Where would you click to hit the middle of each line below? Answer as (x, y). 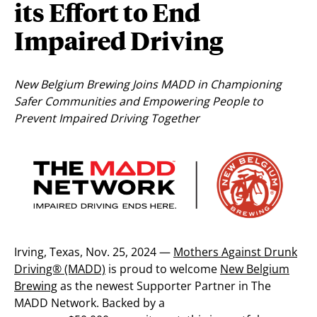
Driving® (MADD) (60, 269)
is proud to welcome (163, 269)
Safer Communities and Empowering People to (139, 101)
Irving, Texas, (48, 252)
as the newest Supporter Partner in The (164, 286)
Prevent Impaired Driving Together (107, 118)
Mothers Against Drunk (235, 252)
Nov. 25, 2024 (121, 252)
